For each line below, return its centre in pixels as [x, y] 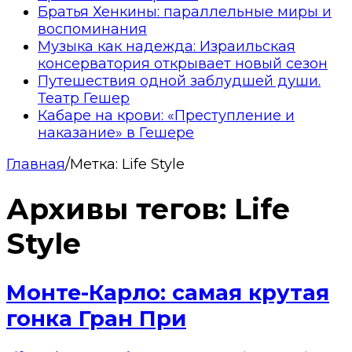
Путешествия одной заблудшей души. [179, 81]
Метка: [96, 164]
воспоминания [92, 29]
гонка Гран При [96, 319]
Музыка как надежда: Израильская [167, 46]
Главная [36, 164]
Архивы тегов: [120, 209]
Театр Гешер [84, 98]
